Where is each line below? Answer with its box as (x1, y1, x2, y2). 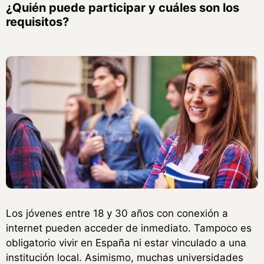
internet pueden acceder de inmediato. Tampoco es (6, 222, 252, 235)
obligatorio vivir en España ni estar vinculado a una (6, 237, 246, 249)
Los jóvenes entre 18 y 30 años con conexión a (6, 207, 228, 220)
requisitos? (6, 15, 69, 29)
